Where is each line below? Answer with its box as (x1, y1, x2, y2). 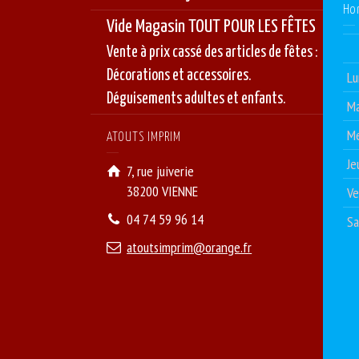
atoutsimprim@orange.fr (127, 237, 252, 256)
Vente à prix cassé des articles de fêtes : (107, 44, 319, 60)
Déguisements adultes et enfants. (107, 91, 287, 107)
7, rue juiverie (127, 161, 195, 180)
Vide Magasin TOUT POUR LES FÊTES (107, 17, 317, 36)
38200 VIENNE (127, 181, 199, 200)
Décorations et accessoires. (107, 67, 252, 83)
